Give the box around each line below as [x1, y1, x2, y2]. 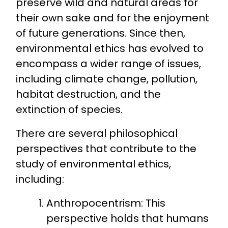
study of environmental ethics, [15, 157, 171, 172]
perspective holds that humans [46, 211, 209, 226]
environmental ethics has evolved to [15, 41, 204, 56]
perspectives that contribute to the [15, 141, 196, 156]
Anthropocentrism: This [46, 196, 166, 211]
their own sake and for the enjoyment [15, 11, 209, 25]
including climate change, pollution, [15, 72, 197, 87]
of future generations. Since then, [15, 26, 185, 41]
